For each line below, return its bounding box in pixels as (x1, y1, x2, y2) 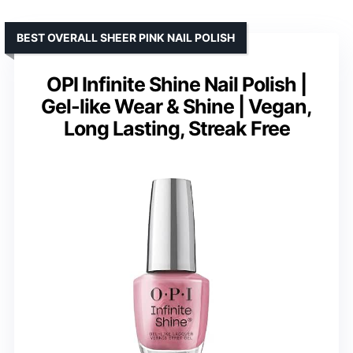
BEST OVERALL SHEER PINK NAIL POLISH (17, 30, 235, 44)
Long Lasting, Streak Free (63, 116, 290, 140)
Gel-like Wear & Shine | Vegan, (41, 94, 312, 118)
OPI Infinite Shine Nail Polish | (46, 72, 307, 96)
